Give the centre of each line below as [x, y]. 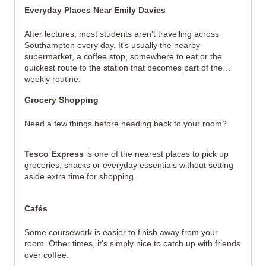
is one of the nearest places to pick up [156, 154]
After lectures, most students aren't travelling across [122, 34]
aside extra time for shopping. [80, 176]
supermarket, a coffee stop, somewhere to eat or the [123, 56]
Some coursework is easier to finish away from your [121, 232]
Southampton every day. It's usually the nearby [112, 45]
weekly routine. [53, 79]
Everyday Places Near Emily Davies [95, 10]
